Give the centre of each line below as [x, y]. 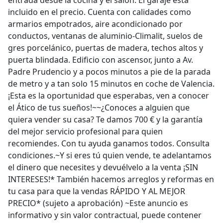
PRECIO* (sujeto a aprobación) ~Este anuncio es [98, 203]
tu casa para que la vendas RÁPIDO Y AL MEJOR [97, 191]
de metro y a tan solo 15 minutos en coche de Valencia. [111, 84]
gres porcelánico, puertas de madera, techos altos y [106, 48]
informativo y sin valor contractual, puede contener [105, 215]
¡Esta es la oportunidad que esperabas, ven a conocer [109, 96]
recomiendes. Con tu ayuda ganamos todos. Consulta [109, 143]
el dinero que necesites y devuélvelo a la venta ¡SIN [103, 167]
